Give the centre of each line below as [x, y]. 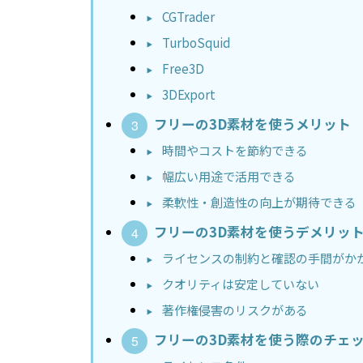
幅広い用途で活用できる [229, 177]
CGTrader [188, 17]
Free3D [183, 69]
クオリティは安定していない [241, 284]
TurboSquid [196, 43]
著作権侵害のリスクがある [235, 310]
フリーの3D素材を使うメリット [252, 124]
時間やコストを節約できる [235, 151]
